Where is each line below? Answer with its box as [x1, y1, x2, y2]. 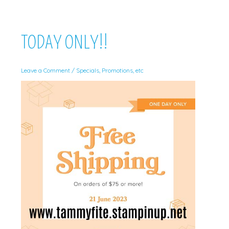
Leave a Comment [20, 66, 70, 75]
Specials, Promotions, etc [76, 66, 144, 75]
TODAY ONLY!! [20, 32, 108, 53]
